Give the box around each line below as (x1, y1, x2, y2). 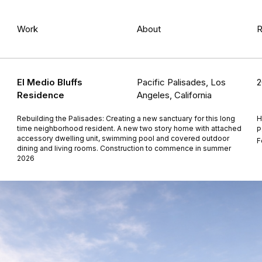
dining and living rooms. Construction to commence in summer (17, 144, 232, 153)
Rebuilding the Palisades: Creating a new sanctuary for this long (17, 114, 236, 123)
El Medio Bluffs (17, 77, 83, 88)
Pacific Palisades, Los (137, 77, 226, 88)
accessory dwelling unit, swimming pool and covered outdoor (17, 134, 230, 143)
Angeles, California (137, 89, 212, 101)
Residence (17, 89, 65, 101)
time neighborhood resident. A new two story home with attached (17, 124, 242, 133)
